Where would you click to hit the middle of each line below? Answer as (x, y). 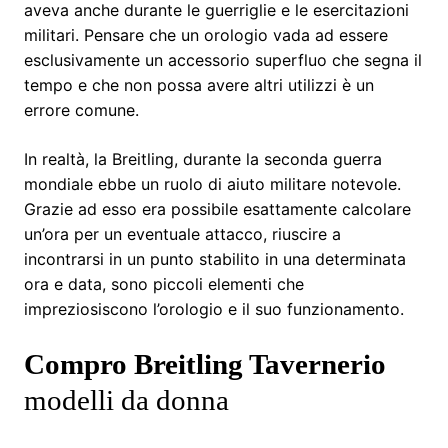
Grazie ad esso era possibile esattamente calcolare (217, 208)
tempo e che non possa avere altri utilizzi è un (199, 84)
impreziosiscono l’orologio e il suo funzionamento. (214, 308)
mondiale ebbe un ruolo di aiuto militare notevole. (212, 183)
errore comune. (81, 109)
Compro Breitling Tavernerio (205, 363)
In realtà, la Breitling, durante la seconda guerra (203, 158)
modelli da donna (126, 399)
